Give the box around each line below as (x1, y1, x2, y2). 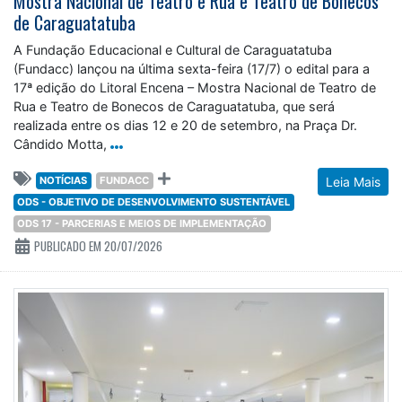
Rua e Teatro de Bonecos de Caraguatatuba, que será (13, 98, 335, 114)
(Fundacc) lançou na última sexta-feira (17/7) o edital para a (13, 60, 370, 76)
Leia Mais (326, 173, 380, 189)
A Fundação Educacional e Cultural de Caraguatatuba (13, 41, 332, 57)
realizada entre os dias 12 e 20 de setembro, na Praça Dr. (13, 117, 357, 133)
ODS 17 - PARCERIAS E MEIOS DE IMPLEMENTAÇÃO (17, 216, 267, 230)
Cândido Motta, (13, 135, 107, 152)
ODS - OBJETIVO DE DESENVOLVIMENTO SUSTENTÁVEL (17, 195, 291, 208)
